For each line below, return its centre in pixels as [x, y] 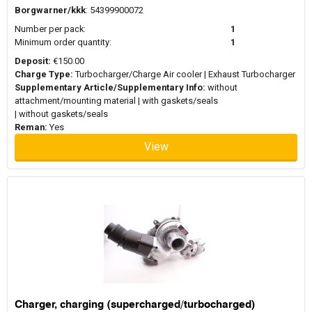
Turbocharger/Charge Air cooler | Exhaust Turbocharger [184, 75]
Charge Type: [44, 75]
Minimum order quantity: [63, 42]
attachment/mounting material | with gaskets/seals [116, 101]
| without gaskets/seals [61, 114]
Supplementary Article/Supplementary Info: [110, 88]
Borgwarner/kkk [50, 10]
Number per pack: [50, 29]
